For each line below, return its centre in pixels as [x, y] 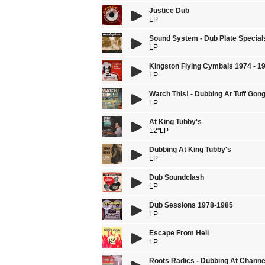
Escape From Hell [179, 233]
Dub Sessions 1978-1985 [191, 205]
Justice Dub [169, 11]
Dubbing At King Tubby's [190, 150]
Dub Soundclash [177, 177]
